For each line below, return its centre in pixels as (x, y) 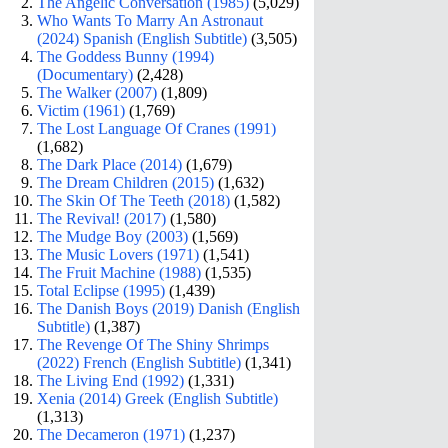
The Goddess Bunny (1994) (126, 56)
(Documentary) (85, 74)
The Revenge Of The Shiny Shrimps (153, 344)
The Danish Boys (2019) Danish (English (169, 308)
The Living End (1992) (111, 380)
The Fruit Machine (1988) (119, 272)
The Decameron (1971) (111, 434)
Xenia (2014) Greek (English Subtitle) (158, 398)
